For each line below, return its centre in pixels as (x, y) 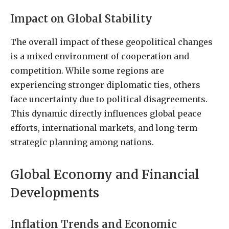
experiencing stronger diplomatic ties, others (105, 85)
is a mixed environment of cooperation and (100, 56)
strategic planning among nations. (82, 142)
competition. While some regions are (87, 70)
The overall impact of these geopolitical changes (111, 42)
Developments (55, 193)
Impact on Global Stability (81, 19)
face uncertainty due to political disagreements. (109, 99)
